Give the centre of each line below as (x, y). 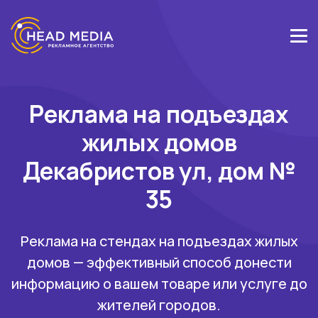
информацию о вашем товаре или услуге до (159, 284)
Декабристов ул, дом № (159, 170)
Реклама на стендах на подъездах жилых (159, 241)
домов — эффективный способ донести (159, 262)
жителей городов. (159, 305)
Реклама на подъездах (159, 114)
